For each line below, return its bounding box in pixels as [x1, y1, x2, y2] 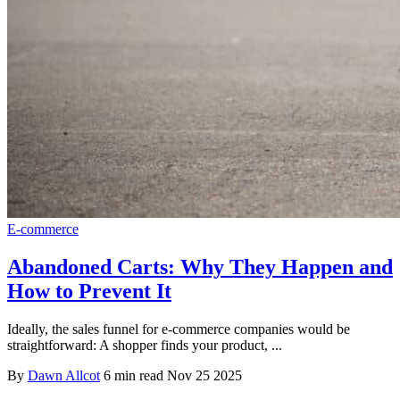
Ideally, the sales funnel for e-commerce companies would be [7, 321, 350, 337]
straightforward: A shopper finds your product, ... [7, 337, 282, 353]
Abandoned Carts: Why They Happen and [7, 254, 393, 279]
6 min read [104, 367, 163, 383]
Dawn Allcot [28, 367, 100, 383]
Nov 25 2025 [167, 367, 242, 383]
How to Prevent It [7, 279, 171, 303]
